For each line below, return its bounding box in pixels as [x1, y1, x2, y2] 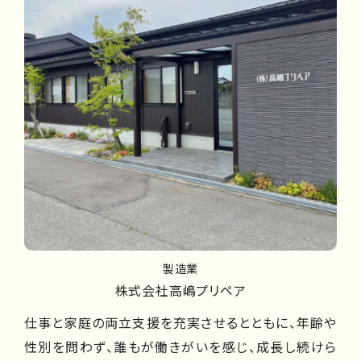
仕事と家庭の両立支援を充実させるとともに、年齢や [24, 312, 337, 332]
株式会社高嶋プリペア [114, 280, 247, 300]
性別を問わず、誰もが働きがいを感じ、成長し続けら [24, 336, 337, 356]
